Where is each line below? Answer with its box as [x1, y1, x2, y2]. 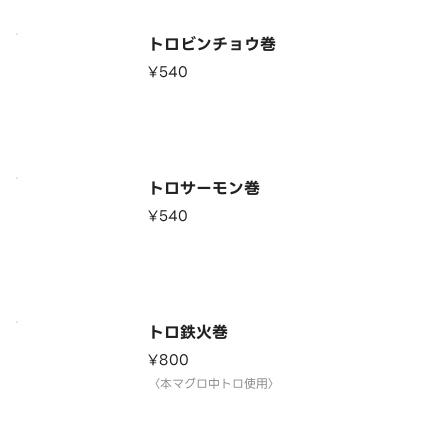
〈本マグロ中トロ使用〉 [148, 374, 280, 393]
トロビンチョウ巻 [148, 32, 276, 57]
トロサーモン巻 [148, 176, 260, 201]
